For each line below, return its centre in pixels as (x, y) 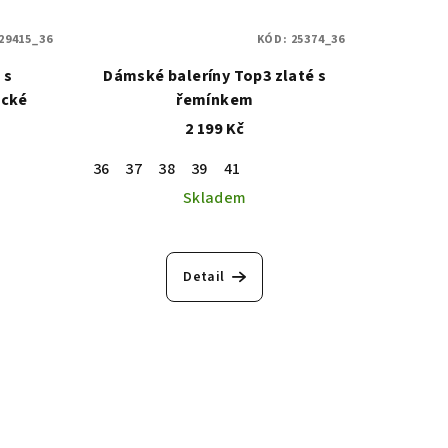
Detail (204, 276)
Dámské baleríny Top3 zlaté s (215, 75)
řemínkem (215, 99)
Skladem (214, 197)
